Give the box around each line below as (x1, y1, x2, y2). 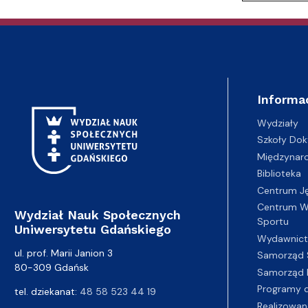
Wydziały (256, 116, 298, 129)
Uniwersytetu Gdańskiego (14, 221, 171, 236)
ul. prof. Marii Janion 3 (14, 246, 113, 259)
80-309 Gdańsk (14, 261, 89, 274)
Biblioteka (256, 167, 301, 179)
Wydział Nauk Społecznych (14, 207, 181, 222)
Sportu (256, 215, 289, 228)
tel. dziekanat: (14, 285, 80, 298)
